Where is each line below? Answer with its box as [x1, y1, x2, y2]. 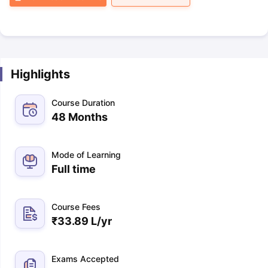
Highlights [10, 67, 70, 81]
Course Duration [51, 98, 115, 108]
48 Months [51, 111, 108, 123]
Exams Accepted [51, 254, 119, 264]
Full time [51, 163, 96, 175]
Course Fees [51, 202, 100, 212]
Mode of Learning [51, 150, 121, 160]
